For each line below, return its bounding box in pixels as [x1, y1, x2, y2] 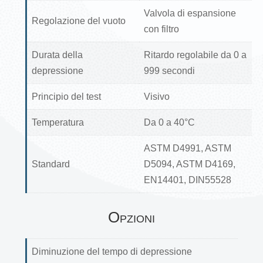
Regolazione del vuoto [31, 15, 126, 26]
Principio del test [31, 91, 101, 102]
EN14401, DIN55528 [143, 174, 231, 185]
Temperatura [31, 117, 84, 127]
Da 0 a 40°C [143, 117, 195, 127]
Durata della [31, 49, 83, 60]
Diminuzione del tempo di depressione [31, 246, 192, 257]
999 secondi [143, 65, 195, 76]
